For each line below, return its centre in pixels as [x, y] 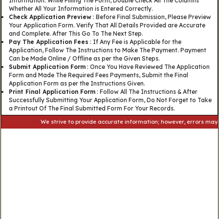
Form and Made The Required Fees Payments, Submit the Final [98, 75]
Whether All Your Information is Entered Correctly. [81, 9]
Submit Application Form [47, 67]
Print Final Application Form [52, 92]
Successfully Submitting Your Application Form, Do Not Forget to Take [110, 100]
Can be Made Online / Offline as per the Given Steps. [84, 59]
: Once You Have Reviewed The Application [147, 67]
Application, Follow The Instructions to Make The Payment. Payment [107, 50]
